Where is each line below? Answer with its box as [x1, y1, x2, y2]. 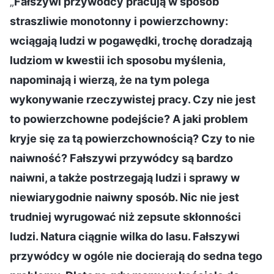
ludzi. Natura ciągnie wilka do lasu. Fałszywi [10, 229, 240, 243]
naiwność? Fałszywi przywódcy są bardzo [10, 151, 233, 165]
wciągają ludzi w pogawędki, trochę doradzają [10, 34, 252, 47]
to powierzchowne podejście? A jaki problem [10, 112, 248, 125]
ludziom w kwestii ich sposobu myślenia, [10, 53, 225, 67]
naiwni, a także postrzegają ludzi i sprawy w [10, 171, 240, 184]
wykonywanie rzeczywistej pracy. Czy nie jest [10, 92, 256, 106]
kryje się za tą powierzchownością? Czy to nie [10, 131, 255, 145]
